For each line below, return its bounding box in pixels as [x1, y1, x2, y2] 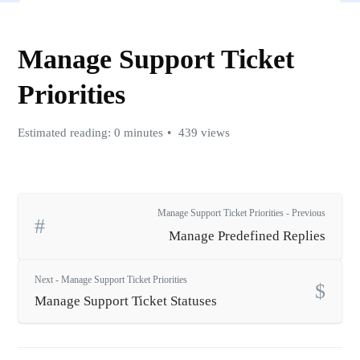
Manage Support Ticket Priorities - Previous [157, 207, 325, 219]
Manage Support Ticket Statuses [35, 293, 217, 309]
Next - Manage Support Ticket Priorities [35, 274, 187, 285]
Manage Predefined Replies [168, 228, 325, 243]
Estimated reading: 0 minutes [18, 126, 163, 139]
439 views [175, 126, 230, 139]
